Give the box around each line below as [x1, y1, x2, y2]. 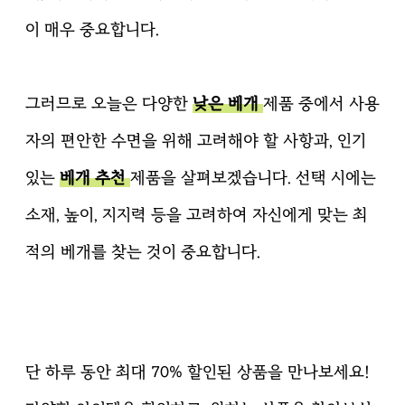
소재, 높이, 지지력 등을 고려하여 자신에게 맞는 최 [25, 204, 368, 224]
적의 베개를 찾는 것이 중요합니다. [25, 241, 260, 261]
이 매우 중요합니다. [25, 19, 159, 39]
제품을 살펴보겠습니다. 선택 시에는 [130, 167, 376, 187]
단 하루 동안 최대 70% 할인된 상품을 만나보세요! [25, 362, 370, 381]
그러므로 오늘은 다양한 [25, 93, 193, 113]
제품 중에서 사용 [263, 93, 380, 113]
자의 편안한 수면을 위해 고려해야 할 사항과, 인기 [25, 130, 366, 150]
